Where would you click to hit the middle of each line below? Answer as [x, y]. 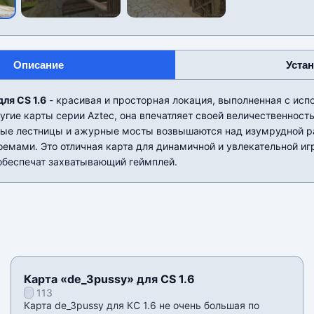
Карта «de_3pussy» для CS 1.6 [109, 279]
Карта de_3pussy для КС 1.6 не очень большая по [141, 306]
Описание [38, 65]
